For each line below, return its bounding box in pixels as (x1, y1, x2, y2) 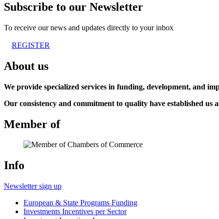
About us (4, 59, 48, 72)
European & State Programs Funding (23, 198, 137, 207)
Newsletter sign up (4, 182, 62, 191)
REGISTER (12, 41, 50, 49)
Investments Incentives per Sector (23, 207, 127, 216)
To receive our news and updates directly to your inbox (4, 23, 174, 32)
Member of (4, 117, 60, 131)
